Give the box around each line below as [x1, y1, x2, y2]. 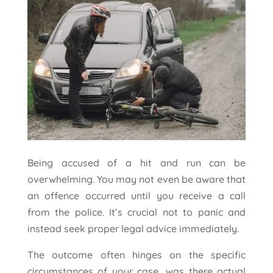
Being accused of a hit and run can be [27, 156, 246, 169]
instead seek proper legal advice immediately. [27, 222, 239, 235]
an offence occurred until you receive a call [27, 189, 246, 202]
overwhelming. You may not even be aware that [27, 172, 246, 185]
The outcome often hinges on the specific [27, 248, 246, 261]
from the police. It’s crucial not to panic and [27, 205, 246, 218]
